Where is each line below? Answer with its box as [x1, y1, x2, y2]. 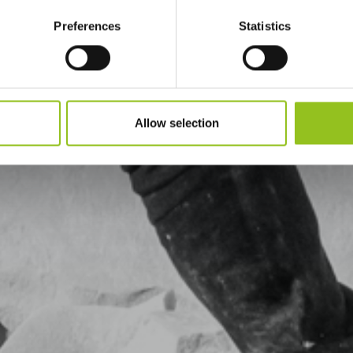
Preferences [54, 19, 121, 33]
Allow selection [134, 116, 219, 130]
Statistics [239, 19, 291, 33]
